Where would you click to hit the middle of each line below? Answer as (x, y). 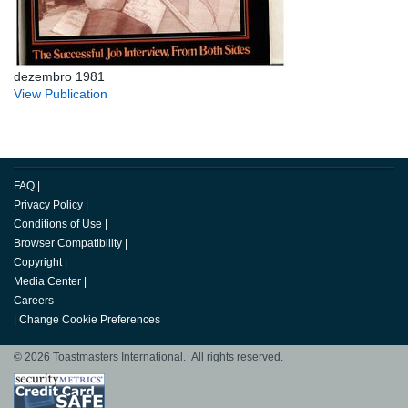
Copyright (38, 263)
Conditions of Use (58, 224)
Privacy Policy (48, 205)
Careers (34, 301)
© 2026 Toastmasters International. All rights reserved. (148, 357)
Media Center (47, 282)
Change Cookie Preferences (90, 320)
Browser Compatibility (68, 244)
